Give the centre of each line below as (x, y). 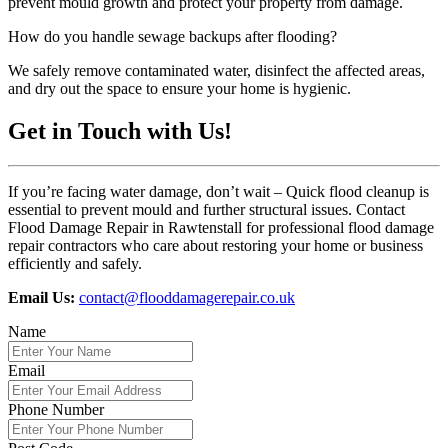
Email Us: (41, 297)
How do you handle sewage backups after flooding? (172, 36)
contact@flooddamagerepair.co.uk (187, 297)
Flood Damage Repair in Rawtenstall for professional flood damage (221, 227)
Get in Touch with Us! (120, 130)
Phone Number (56, 409)
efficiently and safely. (75, 263)
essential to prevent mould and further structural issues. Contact (206, 209)
